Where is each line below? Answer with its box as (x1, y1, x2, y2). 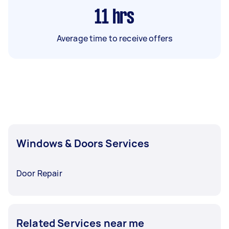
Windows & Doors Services (16, 136, 150, 150)
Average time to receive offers (56, 32, 173, 44)
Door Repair (16, 167, 62, 179)
